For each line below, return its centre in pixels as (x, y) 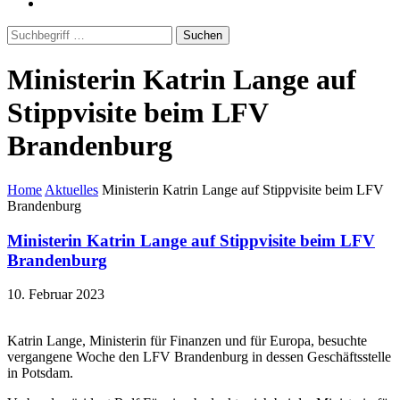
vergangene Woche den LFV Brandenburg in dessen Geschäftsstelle (199, 357)
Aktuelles (71, 189)
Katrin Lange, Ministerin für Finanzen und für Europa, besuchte (187, 341)
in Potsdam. (40, 373)
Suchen (203, 35)
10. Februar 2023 (56, 295)
